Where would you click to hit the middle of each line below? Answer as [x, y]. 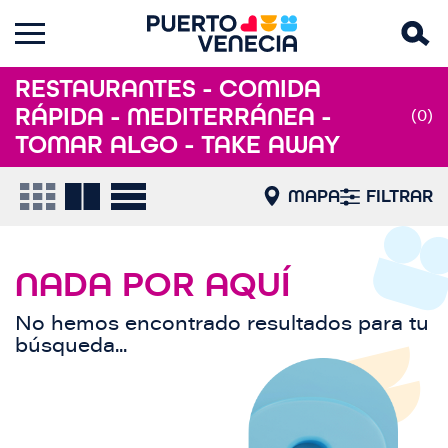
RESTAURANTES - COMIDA [168, 88]
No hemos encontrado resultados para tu [222, 324]
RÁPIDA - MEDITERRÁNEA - [173, 116]
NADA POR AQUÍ [153, 284]
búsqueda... [71, 346]
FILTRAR [399, 195]
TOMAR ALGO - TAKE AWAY [177, 144]
